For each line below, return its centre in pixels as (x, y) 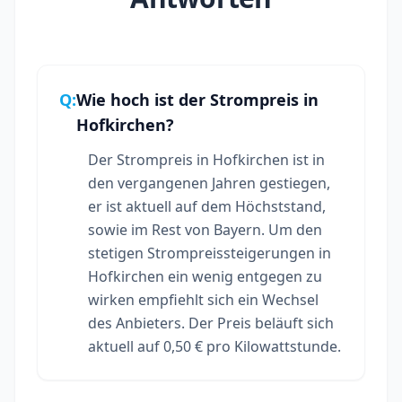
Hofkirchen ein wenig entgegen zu (205, 276)
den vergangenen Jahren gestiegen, (209, 183)
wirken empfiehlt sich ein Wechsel (203, 299)
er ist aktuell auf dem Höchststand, (207, 206)
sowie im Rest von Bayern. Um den (205, 229)
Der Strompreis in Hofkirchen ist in (206, 159)
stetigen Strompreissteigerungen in (210, 253)
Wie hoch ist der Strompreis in (197, 99)
